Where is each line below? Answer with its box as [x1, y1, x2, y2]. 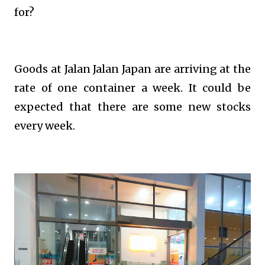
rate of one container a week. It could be [14, 81, 251, 95]
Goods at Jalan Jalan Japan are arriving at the [14, 62, 251, 76]
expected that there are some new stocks [14, 100, 251, 114]
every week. [14, 119, 75, 132]
